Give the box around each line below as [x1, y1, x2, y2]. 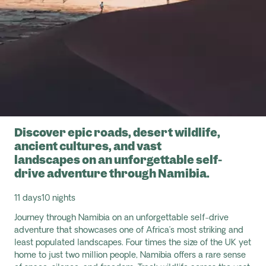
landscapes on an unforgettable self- [14, 153, 222, 167]
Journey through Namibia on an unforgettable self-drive [14, 214, 229, 223]
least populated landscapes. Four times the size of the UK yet [14, 239, 251, 248]
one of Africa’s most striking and [117, 226, 243, 235]
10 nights [42, 194, 75, 203]
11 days [14, 194, 42, 203]
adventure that [14, 226, 72, 235]
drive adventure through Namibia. [14, 166, 213, 181]
